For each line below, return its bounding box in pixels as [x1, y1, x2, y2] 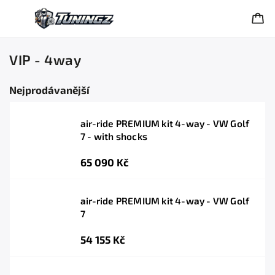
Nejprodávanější [9, 83, 90, 96]
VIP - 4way [9, 52, 81, 68]
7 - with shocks [80, 131, 147, 142]
